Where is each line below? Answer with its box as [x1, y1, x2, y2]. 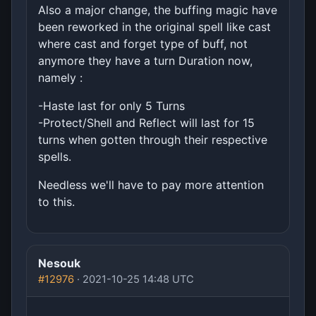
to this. [38, 195, 75, 209]
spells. [38, 150, 71, 164]
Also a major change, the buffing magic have [38, 3, 277, 18]
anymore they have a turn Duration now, [38, 54, 253, 68]
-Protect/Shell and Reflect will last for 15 [38, 116, 255, 130]
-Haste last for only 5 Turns [38, 99, 185, 114]
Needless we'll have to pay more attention [38, 178, 264, 193]
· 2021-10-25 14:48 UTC [74, 273, 194, 286]
